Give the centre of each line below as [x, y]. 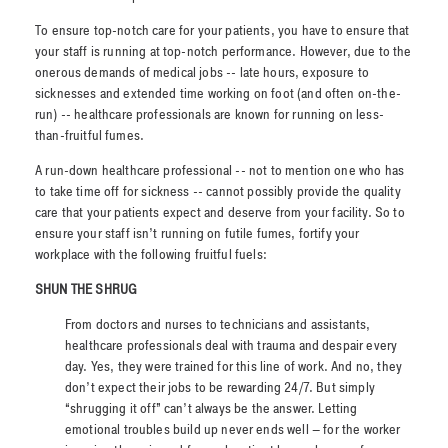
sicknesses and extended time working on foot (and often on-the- [218, 94]
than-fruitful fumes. [90, 136]
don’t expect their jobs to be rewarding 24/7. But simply [220, 388]
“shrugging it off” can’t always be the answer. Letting [211, 409]
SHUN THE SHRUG [86, 290]
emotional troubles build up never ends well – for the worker [233, 430]
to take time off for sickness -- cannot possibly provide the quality [218, 192]
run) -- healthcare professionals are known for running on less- [209, 115]
